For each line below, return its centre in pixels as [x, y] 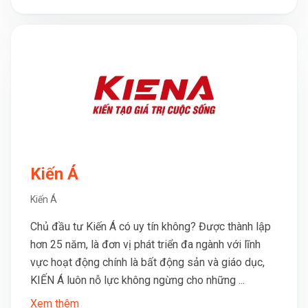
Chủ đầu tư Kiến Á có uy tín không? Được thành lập [151, 227]
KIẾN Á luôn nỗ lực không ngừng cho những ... [137, 280]
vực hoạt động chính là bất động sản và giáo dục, [147, 262]
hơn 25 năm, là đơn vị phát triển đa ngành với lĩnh [145, 244]
